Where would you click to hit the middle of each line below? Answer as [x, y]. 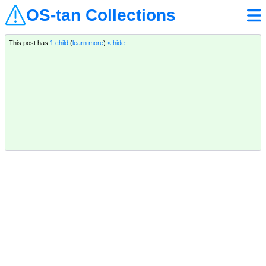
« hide [116, 43]
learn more [88, 43]
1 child [59, 43]
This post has [29, 43]
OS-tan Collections [101, 15]
